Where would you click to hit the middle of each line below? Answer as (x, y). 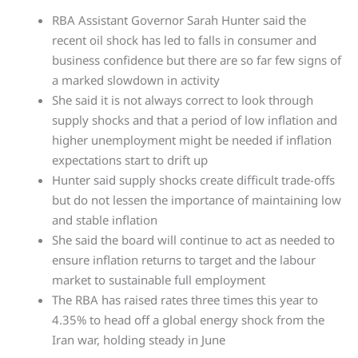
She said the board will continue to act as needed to (193, 240)
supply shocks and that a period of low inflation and (195, 120)
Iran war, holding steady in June (139, 340)
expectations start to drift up (130, 160)
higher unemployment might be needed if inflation (192, 140)
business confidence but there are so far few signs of (197, 60)
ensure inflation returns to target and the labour (184, 260)
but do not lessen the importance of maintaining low (197, 200)
